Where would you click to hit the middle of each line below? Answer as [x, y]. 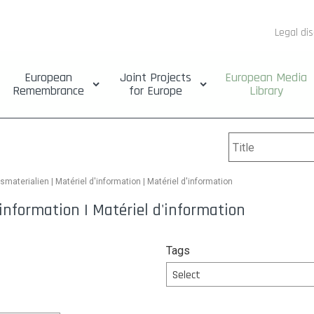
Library [266, 91]
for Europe [155, 91]
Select [186, 275]
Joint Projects [155, 77]
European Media [266, 77]
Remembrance [48, 91]
